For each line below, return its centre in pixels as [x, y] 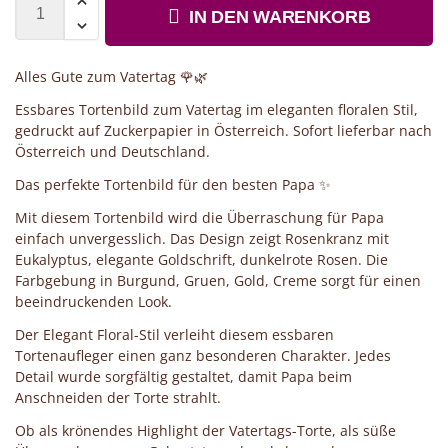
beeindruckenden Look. [93, 301]
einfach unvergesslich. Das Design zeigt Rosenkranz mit [202, 238]
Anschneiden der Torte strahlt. [118, 397]
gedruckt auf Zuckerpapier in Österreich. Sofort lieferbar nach [223, 130]
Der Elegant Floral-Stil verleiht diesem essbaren [174, 334]
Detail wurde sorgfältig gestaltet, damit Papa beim [183, 376]
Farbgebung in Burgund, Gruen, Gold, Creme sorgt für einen [218, 280]
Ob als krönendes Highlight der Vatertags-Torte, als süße [205, 430]
